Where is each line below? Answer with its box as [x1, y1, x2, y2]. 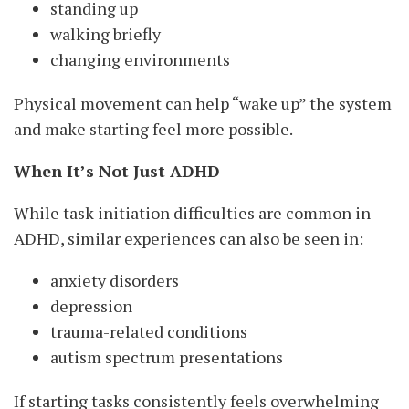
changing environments [50, 48, 230, 71]
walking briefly [50, 23, 161, 46]
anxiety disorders [50, 269, 179, 292]
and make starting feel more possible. [14, 118, 293, 141]
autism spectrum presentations [50, 346, 283, 369]
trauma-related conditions [50, 320, 247, 343]
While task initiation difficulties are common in [14, 202, 371, 225]
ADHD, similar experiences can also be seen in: [14, 227, 363, 250]
